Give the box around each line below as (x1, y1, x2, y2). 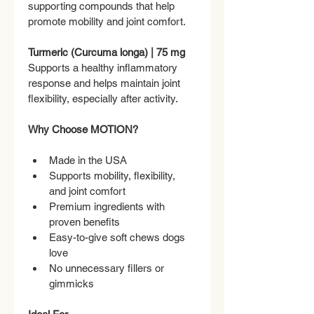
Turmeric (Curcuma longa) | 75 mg (28, 46, 185, 58)
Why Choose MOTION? (28, 123, 138, 135)
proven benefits (49, 215, 120, 228)
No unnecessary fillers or (49, 261, 167, 274)
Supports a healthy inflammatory (28, 61, 180, 74)
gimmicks (49, 277, 94, 289)
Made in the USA (49, 153, 127, 166)
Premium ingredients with (49, 200, 168, 212)
